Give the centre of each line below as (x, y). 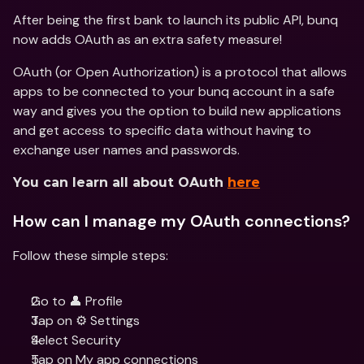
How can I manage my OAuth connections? (182, 221)
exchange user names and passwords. (126, 150)
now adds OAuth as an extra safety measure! (147, 39)
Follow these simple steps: (91, 256)
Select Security (76, 340)
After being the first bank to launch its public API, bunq (175, 20)
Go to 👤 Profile (77, 301)
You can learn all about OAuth (120, 182)
